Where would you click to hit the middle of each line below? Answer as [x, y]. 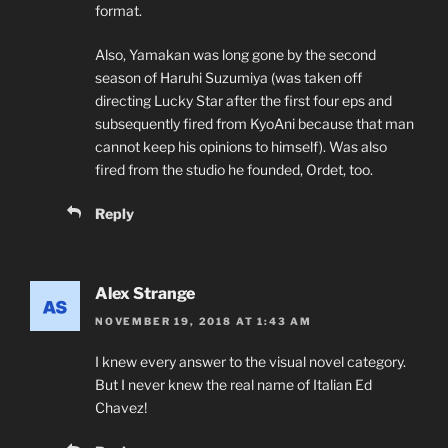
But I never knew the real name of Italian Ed [233, 385]
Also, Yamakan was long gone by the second [235, 54]
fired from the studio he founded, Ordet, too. [234, 169]
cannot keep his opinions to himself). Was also [241, 146]
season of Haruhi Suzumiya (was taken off [228, 77]
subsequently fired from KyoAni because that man [254, 123]
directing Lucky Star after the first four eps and [243, 100]
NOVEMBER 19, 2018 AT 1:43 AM [203, 321]
